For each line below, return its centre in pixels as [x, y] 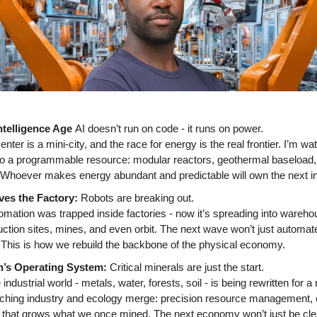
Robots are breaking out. [139, 198]
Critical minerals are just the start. [188, 267]
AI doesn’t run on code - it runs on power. [171, 128]
